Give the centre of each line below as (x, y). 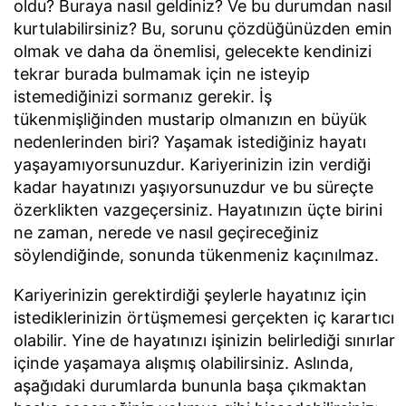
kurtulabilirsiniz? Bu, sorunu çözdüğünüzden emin (203, 29)
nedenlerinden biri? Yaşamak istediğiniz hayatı (190, 142)
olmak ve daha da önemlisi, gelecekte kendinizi (193, 52)
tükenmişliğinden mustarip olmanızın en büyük (190, 120)
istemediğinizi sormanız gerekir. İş (143, 97)
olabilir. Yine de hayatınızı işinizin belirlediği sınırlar (204, 340)
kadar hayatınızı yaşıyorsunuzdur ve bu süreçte (193, 188)
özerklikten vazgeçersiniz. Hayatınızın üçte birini (198, 210)
